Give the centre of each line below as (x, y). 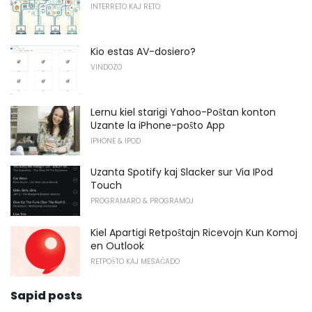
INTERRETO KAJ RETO (125, 7)
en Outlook (117, 245)
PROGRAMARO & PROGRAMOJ (142, 201)
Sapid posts (46, 295)
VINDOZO (106, 67)
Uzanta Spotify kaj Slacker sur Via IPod (182, 172)
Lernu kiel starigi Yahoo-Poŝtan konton (183, 112)
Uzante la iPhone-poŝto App (158, 125)
